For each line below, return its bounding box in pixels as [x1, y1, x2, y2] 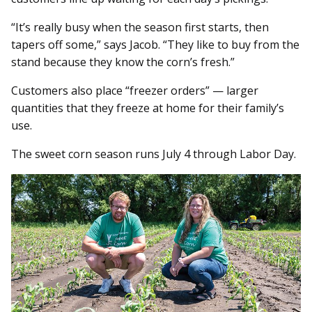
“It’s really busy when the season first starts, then [11, 19, 269, 36]
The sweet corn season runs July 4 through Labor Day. [11, 146, 296, 162]
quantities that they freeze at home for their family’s [11, 100, 284, 116]
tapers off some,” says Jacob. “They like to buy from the [11, 37, 299, 53]
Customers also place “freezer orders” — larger [11, 83, 258, 99]
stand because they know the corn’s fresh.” [11, 54, 237, 70]
